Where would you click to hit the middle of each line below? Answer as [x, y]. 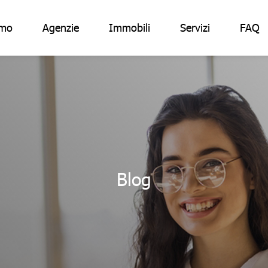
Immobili [129, 27]
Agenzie [60, 27]
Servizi [195, 27]
